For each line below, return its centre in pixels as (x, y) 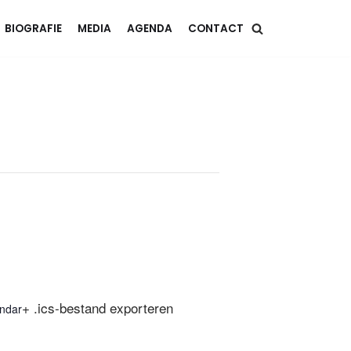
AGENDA (150, 28)
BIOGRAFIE (33, 28)
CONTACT (216, 28)
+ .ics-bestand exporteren (98, 308)
